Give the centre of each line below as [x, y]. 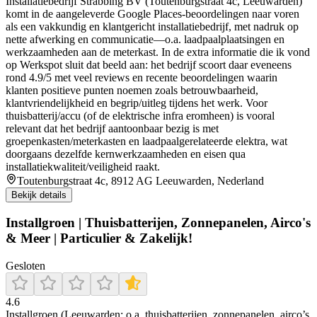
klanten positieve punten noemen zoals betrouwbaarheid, [132, 90]
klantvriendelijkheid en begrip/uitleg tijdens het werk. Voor [137, 103]
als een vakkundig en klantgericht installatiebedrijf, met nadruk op [152, 26]
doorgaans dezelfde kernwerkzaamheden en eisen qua [126, 154]
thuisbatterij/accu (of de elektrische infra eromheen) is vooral [140, 115]
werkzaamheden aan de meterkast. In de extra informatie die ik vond [158, 52]
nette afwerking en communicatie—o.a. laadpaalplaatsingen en [145, 39]
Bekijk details [39, 195]
